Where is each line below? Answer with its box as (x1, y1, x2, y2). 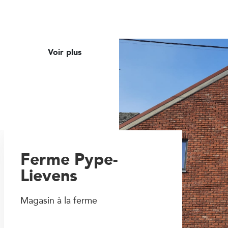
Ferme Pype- (20, 145, 118, 173)
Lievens (20, 161, 78, 189)
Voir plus (48, 45, 84, 59)
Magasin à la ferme (20, 193, 98, 208)
